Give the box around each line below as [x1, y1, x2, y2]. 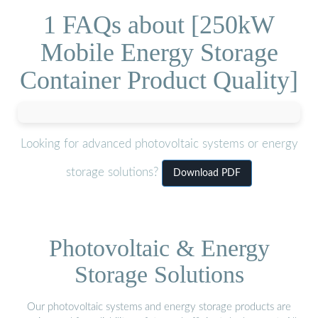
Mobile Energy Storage [40, 38, 278, 67]
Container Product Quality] [20, 65, 298, 94]
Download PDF [173, 168, 241, 179]
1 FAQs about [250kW [43, 10, 275, 39]
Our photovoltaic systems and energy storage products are [27, 301, 291, 312]
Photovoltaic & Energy [48, 234, 270, 261]
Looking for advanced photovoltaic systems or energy [20, 138, 298, 150]
